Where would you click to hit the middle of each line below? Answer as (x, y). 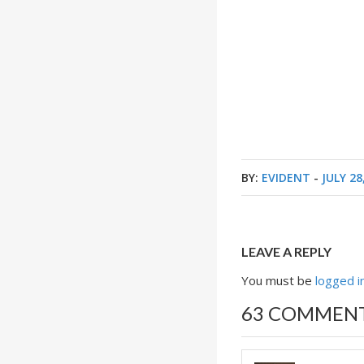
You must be (279, 280)
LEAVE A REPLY (287, 251)
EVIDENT (286, 178)
